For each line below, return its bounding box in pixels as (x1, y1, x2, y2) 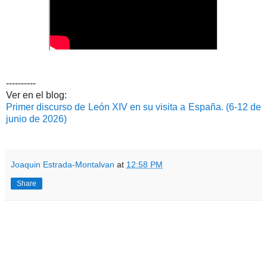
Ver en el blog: (6, 89, 67, 100)
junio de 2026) (6, 113, 67, 124)
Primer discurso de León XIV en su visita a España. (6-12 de (6, 101, 261, 112)
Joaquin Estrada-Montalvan (11, 159, 114, 169)
